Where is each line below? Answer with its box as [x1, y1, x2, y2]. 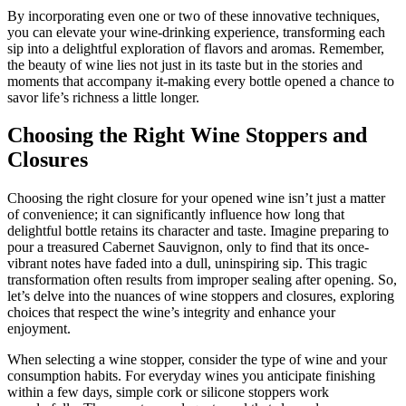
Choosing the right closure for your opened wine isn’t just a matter [7, 190, 385, 207]
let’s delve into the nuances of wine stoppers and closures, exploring [7, 288, 394, 304]
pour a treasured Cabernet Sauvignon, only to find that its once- [7, 239, 369, 256]
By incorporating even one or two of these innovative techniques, [7, 7, 380, 24]
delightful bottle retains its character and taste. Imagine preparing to [7, 223, 389, 239]
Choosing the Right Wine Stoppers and [7, 123, 367, 148]
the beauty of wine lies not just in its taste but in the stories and [7, 56, 362, 72]
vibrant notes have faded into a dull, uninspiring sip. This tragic [7, 256, 367, 272]
